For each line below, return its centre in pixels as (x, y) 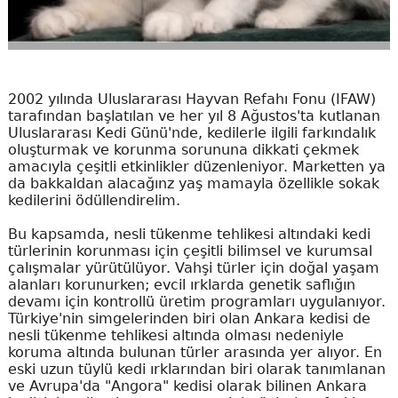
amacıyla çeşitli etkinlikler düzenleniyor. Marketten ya (196, 166)
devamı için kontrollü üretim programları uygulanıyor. (196, 301)
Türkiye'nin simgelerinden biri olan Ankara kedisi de (189, 318)
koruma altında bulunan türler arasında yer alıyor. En (195, 352)
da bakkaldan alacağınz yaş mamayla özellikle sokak (193, 183)
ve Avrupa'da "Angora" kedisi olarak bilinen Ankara (187, 386)
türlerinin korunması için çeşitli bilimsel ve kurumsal (190, 251)
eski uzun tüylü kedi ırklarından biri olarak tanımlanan (196, 369)
